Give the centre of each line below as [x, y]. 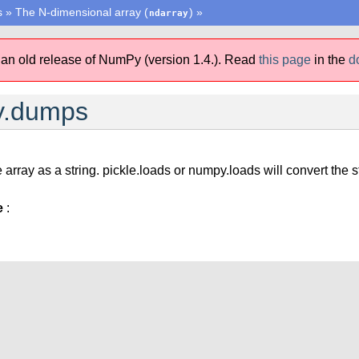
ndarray [169, 13]
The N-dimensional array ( [82, 12]
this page [285, 60]
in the [331, 60]
